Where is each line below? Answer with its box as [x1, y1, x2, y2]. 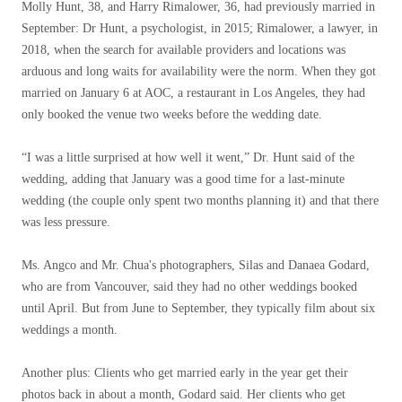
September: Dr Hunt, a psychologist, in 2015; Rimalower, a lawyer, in [22, 21, 378, 35]
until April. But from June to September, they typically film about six [22, 301, 375, 315]
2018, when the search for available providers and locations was [22, 42, 345, 57]
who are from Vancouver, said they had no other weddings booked [22, 279, 357, 293]
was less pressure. [22, 214, 110, 229]
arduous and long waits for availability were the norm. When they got [22, 64, 376, 78]
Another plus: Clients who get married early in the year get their [22, 365, 348, 380]
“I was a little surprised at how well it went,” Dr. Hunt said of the [22, 150, 354, 164]
